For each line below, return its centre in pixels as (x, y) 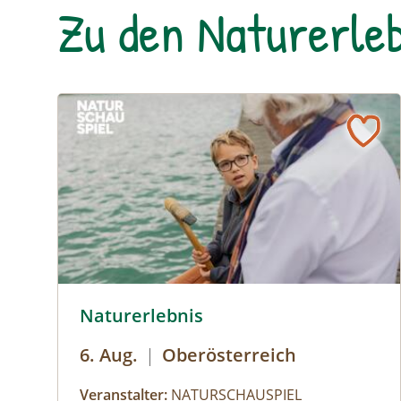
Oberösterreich (229, 354)
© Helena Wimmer (120, 301)
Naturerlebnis (141, 315)
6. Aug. (109, 354)
